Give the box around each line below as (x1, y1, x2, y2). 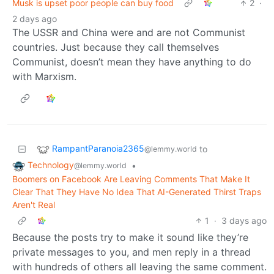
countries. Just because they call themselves (12, 41, 219, 54)
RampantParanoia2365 (52, 143, 144, 154)
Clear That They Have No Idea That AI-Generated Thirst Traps (12, 186, 261, 197)
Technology (28, 160, 74, 171)
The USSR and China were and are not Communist (12, 26, 245, 39)
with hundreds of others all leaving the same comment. (12, 260, 267, 273)
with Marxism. (12, 70, 76, 83)
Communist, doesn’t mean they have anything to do (12, 56, 251, 68)
